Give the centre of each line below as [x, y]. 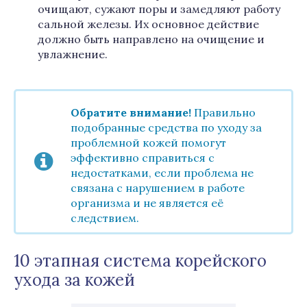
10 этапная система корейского [140, 261]
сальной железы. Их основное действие [148, 24]
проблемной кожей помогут [148, 143]
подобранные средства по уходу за [166, 127]
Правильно [223, 112]
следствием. [105, 218]
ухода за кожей [74, 280]
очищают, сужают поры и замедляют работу [159, 9]
